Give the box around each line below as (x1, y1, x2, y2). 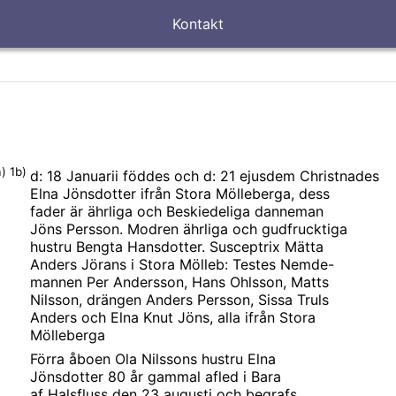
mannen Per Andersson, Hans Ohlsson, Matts (30, 273, 329, 291)
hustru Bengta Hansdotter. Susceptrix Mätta (30, 238, 324, 255)
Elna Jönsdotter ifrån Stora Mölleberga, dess (30, 185, 330, 202)
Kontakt (172, 15, 224, 33)
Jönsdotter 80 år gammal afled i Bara (30, 368, 281, 385)
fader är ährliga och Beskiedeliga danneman (30, 202, 324, 220)
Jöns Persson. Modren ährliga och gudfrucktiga (30, 220, 347, 238)
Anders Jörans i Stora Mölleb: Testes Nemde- (30, 255, 334, 273)
